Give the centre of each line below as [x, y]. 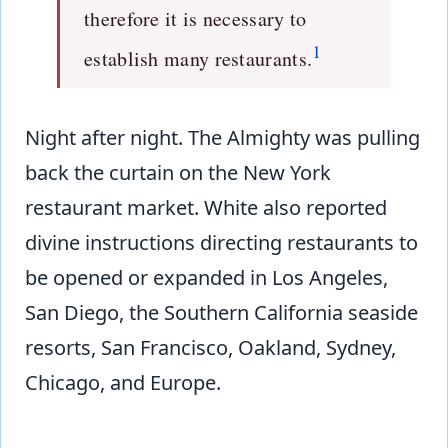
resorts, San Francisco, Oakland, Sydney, [210, 347]
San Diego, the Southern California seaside [221, 312]
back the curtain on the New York [178, 172]
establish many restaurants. [198, 58]
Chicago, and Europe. [123, 382]
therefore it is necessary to [195, 18]
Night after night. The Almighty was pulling [222, 137]
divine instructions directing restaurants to [221, 242]
